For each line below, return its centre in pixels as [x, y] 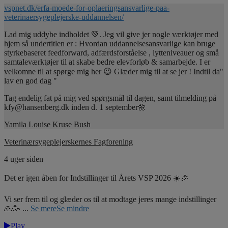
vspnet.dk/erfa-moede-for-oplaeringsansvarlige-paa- [87, 8]
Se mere [44, 209]
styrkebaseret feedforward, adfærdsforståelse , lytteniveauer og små [111, 53]
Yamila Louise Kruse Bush [47, 125]
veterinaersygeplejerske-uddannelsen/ [64, 17]
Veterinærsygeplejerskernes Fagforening [68, 142]
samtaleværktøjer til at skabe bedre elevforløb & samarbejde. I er [107, 62]
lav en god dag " [31, 81]
